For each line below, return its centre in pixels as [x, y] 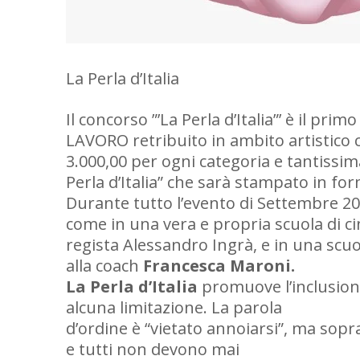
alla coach [104, 266]
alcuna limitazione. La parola [174, 307]
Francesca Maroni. [219, 266]
